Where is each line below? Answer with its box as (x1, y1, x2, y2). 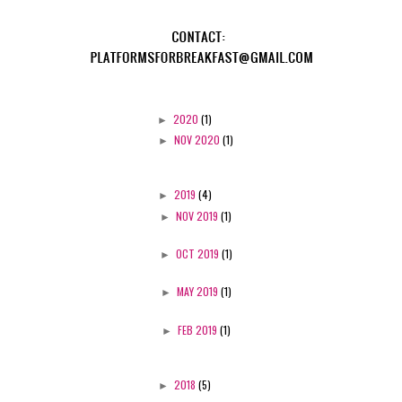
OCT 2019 (175, 246, 222, 261)
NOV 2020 (174, 131, 223, 147)
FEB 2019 (177, 321, 220, 337)
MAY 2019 (176, 284, 221, 300)
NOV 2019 (176, 207, 221, 223)
